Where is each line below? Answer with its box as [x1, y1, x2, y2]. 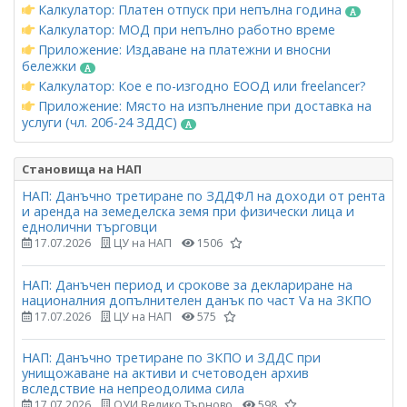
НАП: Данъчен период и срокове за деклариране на [22, 275, 352, 293]
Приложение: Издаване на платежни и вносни [35, 41, 331, 59]
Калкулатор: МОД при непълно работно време [35, 21, 335, 39]
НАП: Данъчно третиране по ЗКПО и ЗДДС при [22, 348, 321, 366]
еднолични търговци [22, 218, 157, 236]
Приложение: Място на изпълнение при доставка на [35, 97, 372, 115]
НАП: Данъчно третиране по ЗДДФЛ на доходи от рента [22, 187, 385, 205]
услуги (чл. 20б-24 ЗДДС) [22, 114, 181, 132]
